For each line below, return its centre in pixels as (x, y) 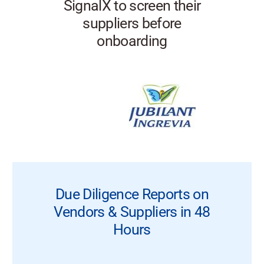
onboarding (132, 41)
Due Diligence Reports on (132, 194)
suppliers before (132, 23)
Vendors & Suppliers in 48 (132, 212)
